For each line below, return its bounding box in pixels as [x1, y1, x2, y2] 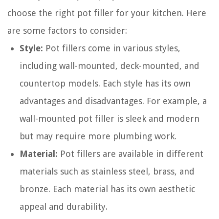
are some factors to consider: [7, 25, 127, 36]
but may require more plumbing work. [20, 131, 176, 142]
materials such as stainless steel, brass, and [20, 166, 195, 177]
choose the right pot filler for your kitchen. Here [7, 8, 206, 19]
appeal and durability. [20, 201, 108, 212]
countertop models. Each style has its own [20, 78, 191, 89]
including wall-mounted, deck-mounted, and [20, 61, 199, 71]
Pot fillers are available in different [58, 149, 203, 159]
